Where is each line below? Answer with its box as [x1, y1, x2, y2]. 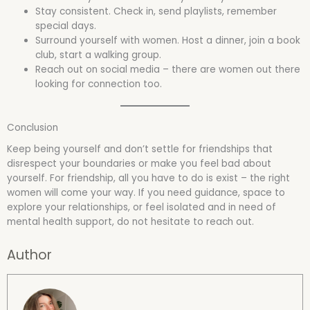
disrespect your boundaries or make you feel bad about [7, 156, 271, 170]
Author [7, 245, 52, 264]
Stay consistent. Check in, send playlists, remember [35, 4, 277, 18]
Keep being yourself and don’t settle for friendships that [7, 142, 273, 156]
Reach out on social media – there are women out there [35, 62, 301, 76]
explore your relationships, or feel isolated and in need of [7, 200, 276, 214]
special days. [35, 19, 97, 33]
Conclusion [7, 121, 58, 135]
